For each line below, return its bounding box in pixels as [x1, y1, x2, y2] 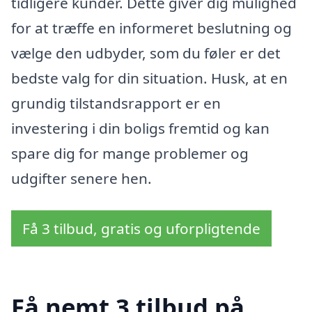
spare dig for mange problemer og [11, 143, 249, 163]
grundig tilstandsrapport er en [11, 93, 221, 113]
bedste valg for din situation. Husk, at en [11, 68, 288, 88]
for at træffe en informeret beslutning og [11, 18, 292, 38]
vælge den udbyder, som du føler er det [11, 43, 281, 63]
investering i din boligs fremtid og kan [11, 118, 270, 138]
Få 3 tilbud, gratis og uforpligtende [22, 218, 260, 238]
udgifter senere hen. [11, 169, 152, 188]
